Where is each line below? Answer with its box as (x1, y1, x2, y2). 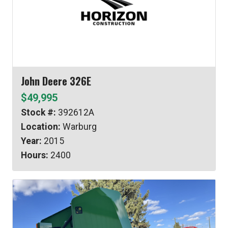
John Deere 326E (21, 73, 91, 89)
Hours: (21, 150, 48, 161)
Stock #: (21, 107, 56, 118)
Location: (21, 122, 61, 132)
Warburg (61, 122, 97, 132)
